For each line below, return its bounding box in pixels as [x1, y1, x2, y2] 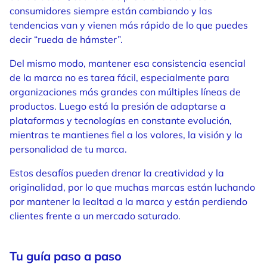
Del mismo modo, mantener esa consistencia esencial [10, 57, 246, 69]
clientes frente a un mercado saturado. [10, 210, 181, 222]
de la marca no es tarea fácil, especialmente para [10, 72, 229, 83]
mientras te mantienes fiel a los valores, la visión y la [10, 129, 243, 141]
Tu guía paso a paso [10, 249, 122, 263]
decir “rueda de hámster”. [10, 33, 123, 45]
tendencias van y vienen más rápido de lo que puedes [10, 19, 248, 31]
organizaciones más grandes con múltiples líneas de [10, 86, 241, 98]
